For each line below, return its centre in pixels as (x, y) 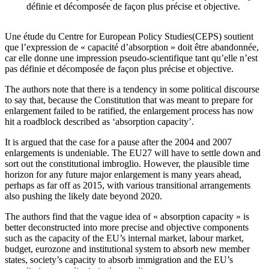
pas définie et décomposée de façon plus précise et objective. (120, 69)
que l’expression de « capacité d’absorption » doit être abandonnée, (132, 47)
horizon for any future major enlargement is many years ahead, (123, 175)
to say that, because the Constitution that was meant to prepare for (129, 100)
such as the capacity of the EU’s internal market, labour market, (124, 238)
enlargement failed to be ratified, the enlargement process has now (129, 111)
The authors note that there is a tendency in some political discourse (132, 89)
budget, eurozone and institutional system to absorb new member (127, 249)
